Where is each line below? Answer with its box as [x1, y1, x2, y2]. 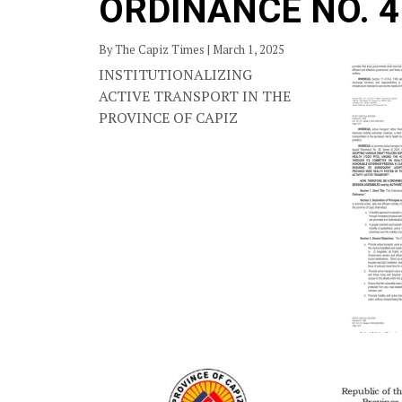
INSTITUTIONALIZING [99, 64, 252, 84]
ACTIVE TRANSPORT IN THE [99, 85, 291, 106]
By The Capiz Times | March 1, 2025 [99, 41, 290, 57]
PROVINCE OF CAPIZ [99, 107, 238, 127]
